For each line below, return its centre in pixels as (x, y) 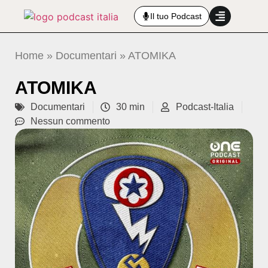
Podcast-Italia (205, 107)
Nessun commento (70, 121)
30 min (130, 107)
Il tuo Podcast (176, 16)
